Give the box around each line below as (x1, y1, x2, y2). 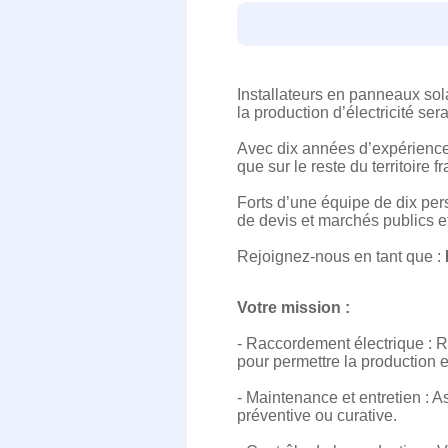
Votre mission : (237, 299, 350, 316)
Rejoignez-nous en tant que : (237, 248, 445, 265)
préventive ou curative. (237, 407, 397, 424)
